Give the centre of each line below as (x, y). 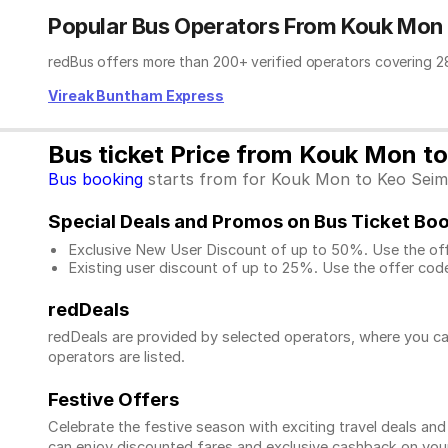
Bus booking (95, 179)
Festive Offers (113, 399)
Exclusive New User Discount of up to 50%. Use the (248, 249)
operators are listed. (118, 357)
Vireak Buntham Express (136, 95)
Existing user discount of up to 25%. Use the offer (241, 267)
